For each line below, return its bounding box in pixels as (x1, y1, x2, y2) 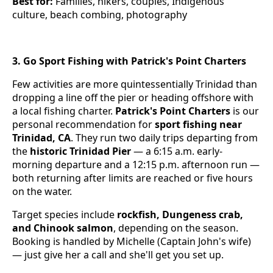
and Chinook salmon (12, 221, 113, 235)
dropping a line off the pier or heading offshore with (12, 91, 253, 105)
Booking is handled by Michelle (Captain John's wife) (12, 235, 251, 249)
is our (230, 104, 259, 118)
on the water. (12, 185, 72, 199)
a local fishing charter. (12, 104, 115, 118)
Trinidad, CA (12, 131, 71, 145)
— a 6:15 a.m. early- (131, 144, 222, 158)
